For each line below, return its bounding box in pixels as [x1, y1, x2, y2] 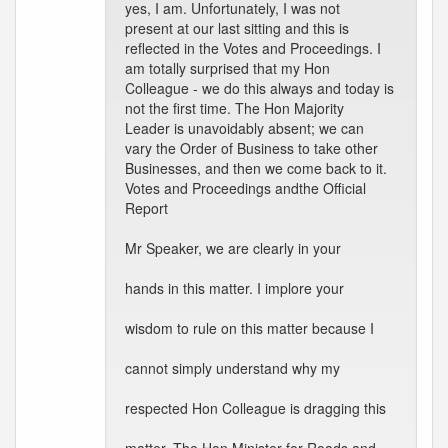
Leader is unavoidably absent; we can [125, 118, 364, 138]
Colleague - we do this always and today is [125, 78, 394, 98]
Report [125, 198, 168, 218]
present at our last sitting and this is [125, 18, 349, 38]
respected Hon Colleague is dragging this [125, 398, 386, 418]
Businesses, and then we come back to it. [125, 158, 387, 178]
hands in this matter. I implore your [125, 278, 344, 298]
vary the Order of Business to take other [125, 138, 378, 158]
